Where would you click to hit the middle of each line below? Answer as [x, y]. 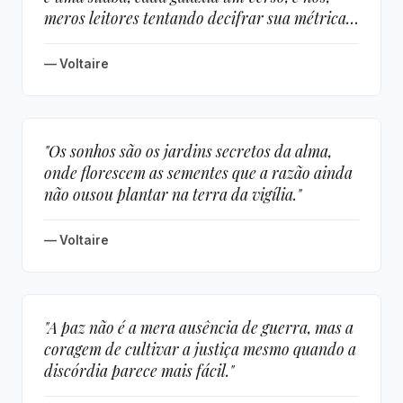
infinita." [73, 39]
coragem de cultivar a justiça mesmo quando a [200, 349]
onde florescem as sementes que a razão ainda [198, 172]
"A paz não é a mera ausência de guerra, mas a [199, 327]
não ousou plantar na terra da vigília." [173, 194]
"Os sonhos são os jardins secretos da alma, [188, 151]
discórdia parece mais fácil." [139, 370]
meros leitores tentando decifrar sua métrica [195, 18]
